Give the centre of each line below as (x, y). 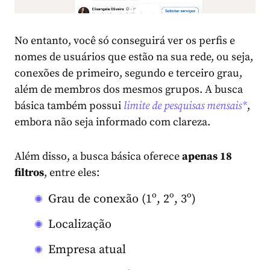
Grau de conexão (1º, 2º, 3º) (122, 199)
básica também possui (69, 106)
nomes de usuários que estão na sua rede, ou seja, (134, 57)
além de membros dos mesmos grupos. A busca (129, 90)
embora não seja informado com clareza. (112, 122)
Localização (80, 225)
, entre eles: (72, 173)
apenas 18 (206, 157)
